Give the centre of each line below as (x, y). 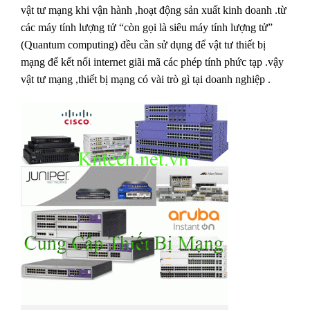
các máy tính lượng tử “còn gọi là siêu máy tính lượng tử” (147, 27)
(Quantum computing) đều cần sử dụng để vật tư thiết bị (143, 44)
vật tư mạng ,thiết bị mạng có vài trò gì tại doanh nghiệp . (146, 79)
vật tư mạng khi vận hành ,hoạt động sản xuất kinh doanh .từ (154, 10)
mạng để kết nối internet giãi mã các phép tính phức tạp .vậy (152, 62)
